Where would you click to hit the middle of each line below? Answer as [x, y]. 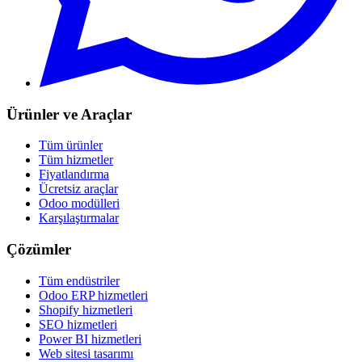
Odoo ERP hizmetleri [93, 295]
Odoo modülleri [79, 204]
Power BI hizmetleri [90, 339]
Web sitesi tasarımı [86, 353]
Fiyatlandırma [74, 175]
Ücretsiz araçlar [78, 189]
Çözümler [39, 250]
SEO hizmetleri [78, 324]
